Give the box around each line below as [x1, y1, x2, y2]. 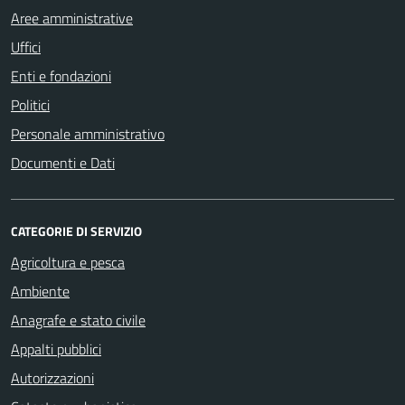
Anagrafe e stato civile [11, 309, 146, 331]
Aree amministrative [11, 7, 133, 29]
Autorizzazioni [11, 367, 94, 389]
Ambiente [11, 280, 70, 302]
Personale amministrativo [11, 123, 165, 145]
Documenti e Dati [11, 152, 115, 174]
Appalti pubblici [11, 338, 101, 360]
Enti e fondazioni [11, 65, 111, 87]
